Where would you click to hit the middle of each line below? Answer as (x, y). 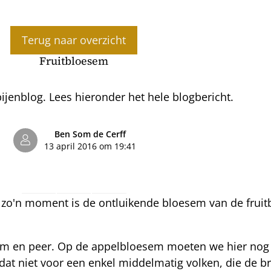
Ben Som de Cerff (90, 134)
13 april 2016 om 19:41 (90, 146)
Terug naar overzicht (74, 40)
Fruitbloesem (74, 60)
